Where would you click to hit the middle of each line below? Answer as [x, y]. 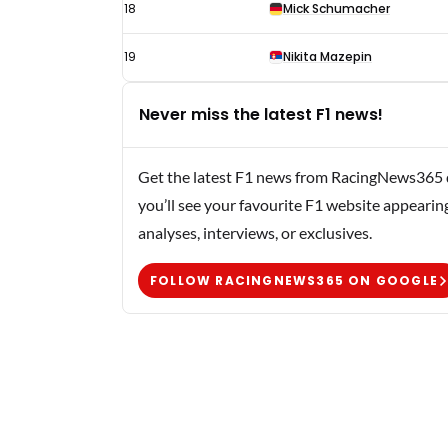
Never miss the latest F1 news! [261, 114]
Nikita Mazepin [327, 56]
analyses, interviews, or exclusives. [255, 232]
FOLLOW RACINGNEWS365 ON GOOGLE [294, 280]
